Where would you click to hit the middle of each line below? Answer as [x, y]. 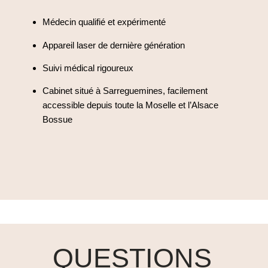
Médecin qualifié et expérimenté [104, 22]
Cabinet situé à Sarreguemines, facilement [125, 91]
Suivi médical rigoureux [88, 68]
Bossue [58, 120]
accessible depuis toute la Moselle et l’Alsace [131, 105]
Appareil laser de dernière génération [114, 45]
